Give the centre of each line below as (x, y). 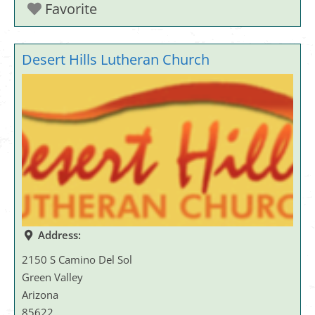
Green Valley (52, 277)
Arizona (40, 294)
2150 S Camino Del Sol (77, 259)
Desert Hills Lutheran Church (116, 59)
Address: (59, 234)
